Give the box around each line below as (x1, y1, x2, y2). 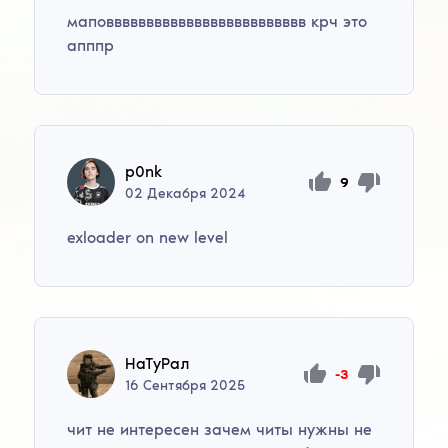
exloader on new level (67, 228, 229, 248)
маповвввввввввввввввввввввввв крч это (67, 12, 368, 32)
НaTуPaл (125, 354, 190, 374)
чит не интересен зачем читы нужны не (67, 420, 373, 440)
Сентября (143, 377, 207, 395)
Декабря (147, 185, 207, 203)
